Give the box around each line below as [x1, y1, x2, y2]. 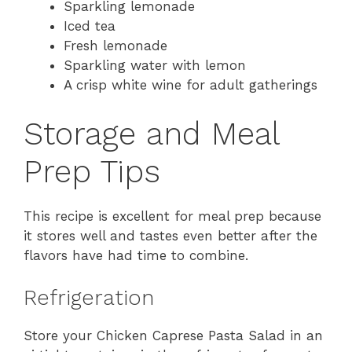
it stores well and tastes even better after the [24, 227, 317, 244]
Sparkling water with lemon [64, 57, 246, 74]
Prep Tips [24, 152, 160, 190]
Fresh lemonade [64, 38, 167, 54]
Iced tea [64, 18, 115, 35]
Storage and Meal [24, 115, 280, 152]
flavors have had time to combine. [24, 247, 248, 263]
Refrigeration [24, 285, 154, 311]
